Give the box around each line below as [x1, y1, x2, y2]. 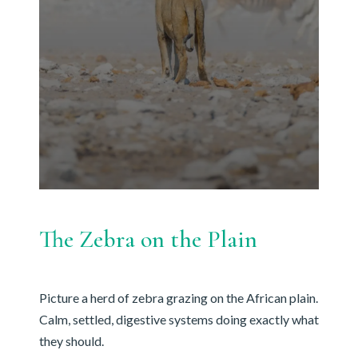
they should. [38, 333, 104, 349]
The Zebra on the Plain [38, 225, 257, 255]
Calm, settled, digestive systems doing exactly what [38, 312, 319, 328]
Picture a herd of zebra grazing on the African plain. [38, 290, 318, 306]
